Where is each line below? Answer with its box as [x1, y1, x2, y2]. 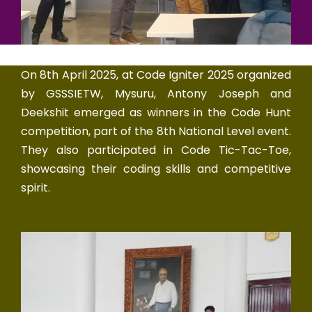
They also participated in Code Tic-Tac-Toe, [21, 142, 291, 159]
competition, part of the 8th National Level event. [21, 123, 291, 140]
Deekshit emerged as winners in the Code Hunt [21, 104, 291, 121]
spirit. [21, 180, 50, 196]
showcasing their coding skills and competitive [21, 161, 291, 178]
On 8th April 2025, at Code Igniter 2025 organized [21, 67, 291, 84]
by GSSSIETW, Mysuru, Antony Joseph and [21, 86, 291, 102]
